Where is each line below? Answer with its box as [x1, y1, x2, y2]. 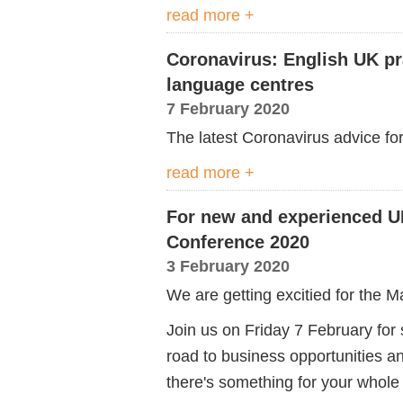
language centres [166, 75, 314, 94]
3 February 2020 [166, 256, 290, 275]
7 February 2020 [166, 99, 290, 118]
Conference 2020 [166, 232, 309, 252]
